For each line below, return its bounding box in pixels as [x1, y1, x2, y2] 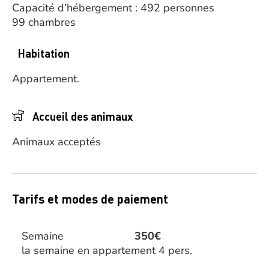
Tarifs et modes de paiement [12, 191, 168, 207]
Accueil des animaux [30, 109, 135, 123]
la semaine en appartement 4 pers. [22, 243, 192, 258]
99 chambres [12, 15, 76, 29]
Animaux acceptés [12, 134, 101, 149]
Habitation [18, 46, 70, 60]
